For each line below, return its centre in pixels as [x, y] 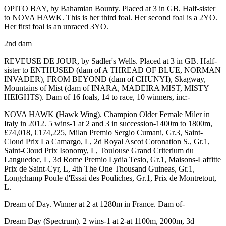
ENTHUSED [52, 70]
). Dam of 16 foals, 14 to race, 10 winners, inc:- [115, 97]
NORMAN [203, 70]
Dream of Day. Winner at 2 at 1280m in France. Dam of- [94, 204]
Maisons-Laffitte [195, 159]
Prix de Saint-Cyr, [33, 168]
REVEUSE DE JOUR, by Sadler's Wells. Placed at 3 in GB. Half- [110, 61]
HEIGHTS [22, 97]
